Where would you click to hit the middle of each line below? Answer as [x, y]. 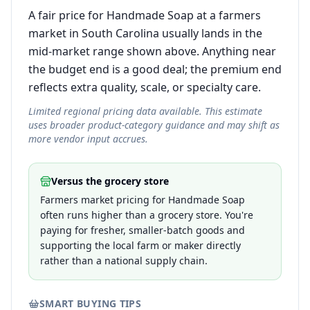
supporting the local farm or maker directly [140, 245]
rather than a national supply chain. [124, 261]
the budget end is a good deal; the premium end [155, 69]
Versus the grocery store [110, 181]
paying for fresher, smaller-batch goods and [143, 230]
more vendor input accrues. [88, 139]
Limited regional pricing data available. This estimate [145, 111]
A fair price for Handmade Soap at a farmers [145, 15]
